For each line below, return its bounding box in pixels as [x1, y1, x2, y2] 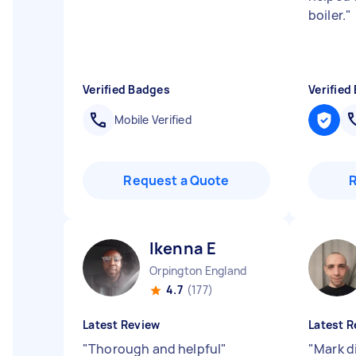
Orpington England [149, 263, 247, 278]
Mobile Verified [114, 112, 192, 127]
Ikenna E [149, 238, 217, 259]
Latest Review [83, 317, 161, 332]
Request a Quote [123, 172, 230, 189]
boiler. [308, 6, 346, 24]
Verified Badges [83, 82, 170, 97]
